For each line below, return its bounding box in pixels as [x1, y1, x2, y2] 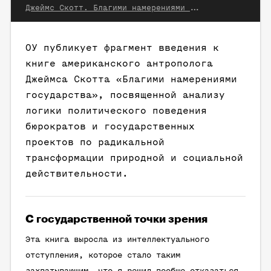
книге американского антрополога [25, 59, 213, 69]
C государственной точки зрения [25, 214, 207, 225]
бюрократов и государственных [25, 122, 195, 132]
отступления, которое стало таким [25, 251, 180, 260]
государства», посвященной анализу [25, 90, 225, 100]
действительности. [25, 169, 128, 179]
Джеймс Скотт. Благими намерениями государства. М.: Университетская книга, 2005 [190, 4, 200, 12]
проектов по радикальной [25, 137, 165, 148]
